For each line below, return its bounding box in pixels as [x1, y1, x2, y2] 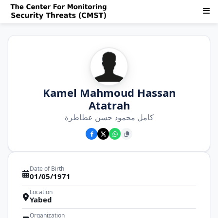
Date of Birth [30, 164, 64, 173]
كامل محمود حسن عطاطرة [64, 112, 154, 123]
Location [30, 188, 53, 196]
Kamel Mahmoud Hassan [42, 85, 176, 100]
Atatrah [88, 98, 130, 112]
